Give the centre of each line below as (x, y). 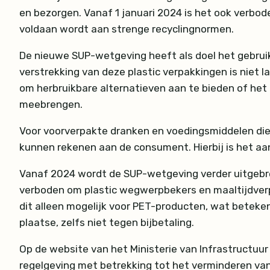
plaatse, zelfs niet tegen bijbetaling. (107, 222)
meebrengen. (51, 104)
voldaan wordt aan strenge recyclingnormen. (127, 29)
